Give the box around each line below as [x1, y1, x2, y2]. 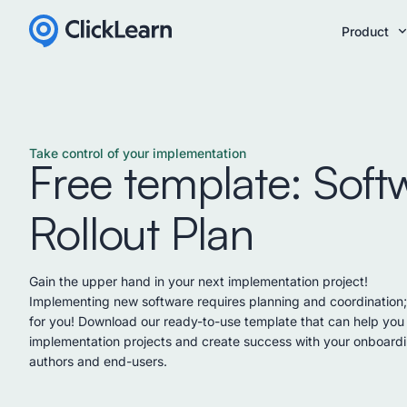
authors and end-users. [29, 352, 167, 369]
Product [342, 23, 389, 39]
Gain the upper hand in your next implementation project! [29, 273, 368, 289]
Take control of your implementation [29, 144, 246, 161]
